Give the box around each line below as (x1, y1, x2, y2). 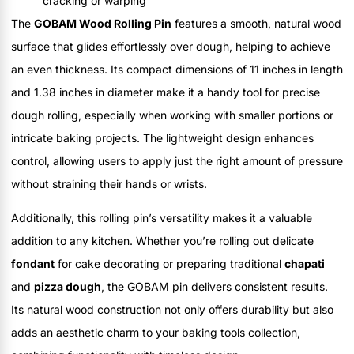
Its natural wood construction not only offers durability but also (11, 303, 333, 317)
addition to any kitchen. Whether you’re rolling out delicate (11, 234, 314, 248)
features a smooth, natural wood (171, 16, 341, 30)
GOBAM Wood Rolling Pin (34, 16, 171, 30)
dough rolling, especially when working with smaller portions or (11, 107, 333, 122)
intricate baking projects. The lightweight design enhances (11, 130, 314, 145)
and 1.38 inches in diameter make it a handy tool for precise (11, 85, 320, 99)
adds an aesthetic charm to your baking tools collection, (11, 326, 300, 340)
